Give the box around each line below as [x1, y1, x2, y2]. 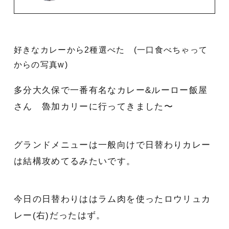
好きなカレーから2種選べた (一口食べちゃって [13, 45, 208, 55]
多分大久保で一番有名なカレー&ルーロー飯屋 [13, 85, 208, 96]
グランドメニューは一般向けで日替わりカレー [13, 140, 211, 150]
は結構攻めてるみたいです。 [13, 156, 136, 166]
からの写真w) [13, 60, 68, 70]
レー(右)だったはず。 [13, 211, 106, 221]
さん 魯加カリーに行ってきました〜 [13, 102, 173, 112]
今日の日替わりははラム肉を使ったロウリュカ [13, 194, 211, 204]
